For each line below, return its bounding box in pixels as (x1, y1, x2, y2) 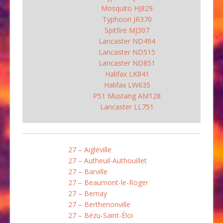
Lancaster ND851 (99, 58, 155, 68)
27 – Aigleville (68, 144, 111, 154)
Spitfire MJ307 (105, 25, 149, 35)
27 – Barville (68, 166, 108, 176)
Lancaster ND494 (99, 36, 155, 46)
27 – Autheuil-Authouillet (68, 155, 147, 165)
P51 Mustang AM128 (93, 91, 161, 101)
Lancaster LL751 (100, 102, 154, 111)
